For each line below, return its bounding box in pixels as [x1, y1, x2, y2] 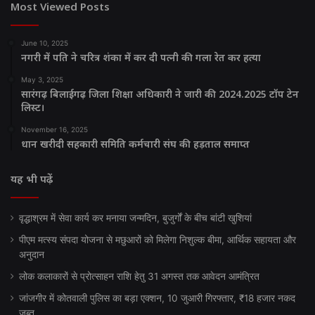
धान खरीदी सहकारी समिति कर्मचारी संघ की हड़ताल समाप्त [21, 136, 250, 150]
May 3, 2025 [21, 75, 63, 84]
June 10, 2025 [21, 38, 68, 47]
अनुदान [19, 248, 44, 260]
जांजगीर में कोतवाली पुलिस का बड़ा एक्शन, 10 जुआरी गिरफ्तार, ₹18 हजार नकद [19, 292, 295, 304]
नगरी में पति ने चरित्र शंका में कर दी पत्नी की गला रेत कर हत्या [21, 50, 261, 64]
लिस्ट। [21, 100, 45, 114]
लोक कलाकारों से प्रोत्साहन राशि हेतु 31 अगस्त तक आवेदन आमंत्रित [19, 270, 259, 282]
